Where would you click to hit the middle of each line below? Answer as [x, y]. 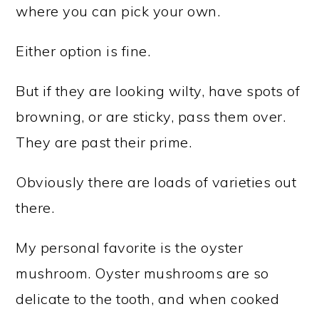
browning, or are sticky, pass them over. [151, 116]
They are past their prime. [104, 142]
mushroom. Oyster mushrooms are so [142, 273]
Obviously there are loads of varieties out [156, 182]
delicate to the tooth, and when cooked [148, 298]
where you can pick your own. [118, 11]
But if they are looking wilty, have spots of [158, 90]
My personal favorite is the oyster [130, 247]
